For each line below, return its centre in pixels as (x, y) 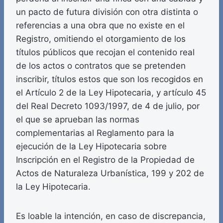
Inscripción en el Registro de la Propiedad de (105, 160)
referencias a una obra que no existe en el (100, 26)
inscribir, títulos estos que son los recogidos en (110, 79)
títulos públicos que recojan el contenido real (105, 53)
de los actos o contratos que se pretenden (101, 66)
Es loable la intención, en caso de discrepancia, (111, 216)
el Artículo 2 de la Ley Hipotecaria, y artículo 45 (111, 93)
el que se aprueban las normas (78, 120)
